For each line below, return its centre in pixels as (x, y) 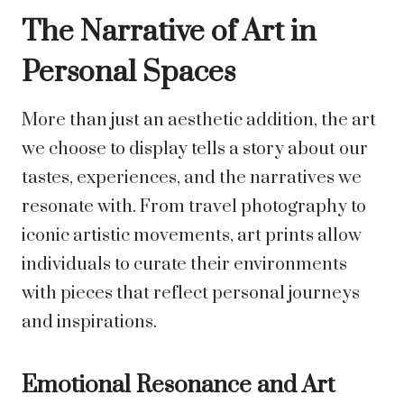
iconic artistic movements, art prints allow (192, 236)
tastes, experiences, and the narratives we (192, 179)
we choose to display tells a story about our (195, 150)
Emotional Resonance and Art (178, 386)
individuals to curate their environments (184, 265)
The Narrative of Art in (169, 32)
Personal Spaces (129, 73)
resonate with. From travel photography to (194, 207)
